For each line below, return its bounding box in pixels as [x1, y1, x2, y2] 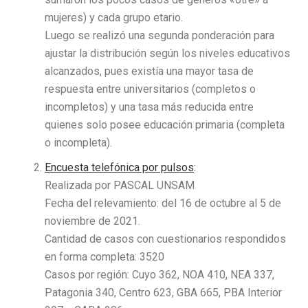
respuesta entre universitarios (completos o [45, 82, 256, 96]
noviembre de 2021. [45, 214, 140, 228]
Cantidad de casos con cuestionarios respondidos [45, 232, 286, 245]
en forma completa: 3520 [45, 250, 164, 263]
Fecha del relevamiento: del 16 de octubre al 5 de [45, 196, 281, 210]
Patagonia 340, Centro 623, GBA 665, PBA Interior [45, 285, 282, 299]
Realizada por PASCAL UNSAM [45, 178, 195, 192]
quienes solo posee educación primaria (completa [45, 118, 285, 131]
